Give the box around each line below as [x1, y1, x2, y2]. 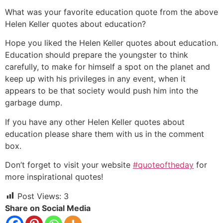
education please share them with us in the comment [5, 128, 204, 139]
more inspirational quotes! [5, 172, 103, 182]
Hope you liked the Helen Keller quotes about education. [5, 38, 218, 48]
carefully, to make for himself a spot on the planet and [5, 62, 210, 72]
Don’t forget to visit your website [5, 160, 133, 170]
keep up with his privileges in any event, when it [5, 74, 186, 84]
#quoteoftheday [133, 160, 194, 170]
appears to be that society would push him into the [5, 86, 198, 96]
